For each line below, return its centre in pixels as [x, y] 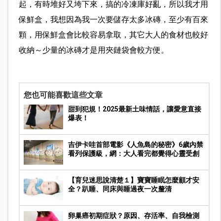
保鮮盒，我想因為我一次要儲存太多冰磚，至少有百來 [113, 19]
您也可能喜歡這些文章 [63, 95]
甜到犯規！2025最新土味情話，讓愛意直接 [134, 109]
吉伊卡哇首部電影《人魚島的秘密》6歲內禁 [135, 144]
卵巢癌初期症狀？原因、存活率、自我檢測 [133, 215]
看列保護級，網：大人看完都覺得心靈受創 [133, 153]
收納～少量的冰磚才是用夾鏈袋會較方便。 [93, 50]
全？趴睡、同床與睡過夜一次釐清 [120, 189]
